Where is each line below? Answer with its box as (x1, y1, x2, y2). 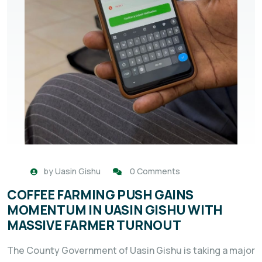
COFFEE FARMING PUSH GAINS (7, 186, 194, 204)
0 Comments (130, 166, 180, 177)
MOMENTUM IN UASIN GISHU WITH (7, 201, 223, 219)
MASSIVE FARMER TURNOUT (7, 216, 181, 235)
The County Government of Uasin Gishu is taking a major (7, 244, 255, 257)
